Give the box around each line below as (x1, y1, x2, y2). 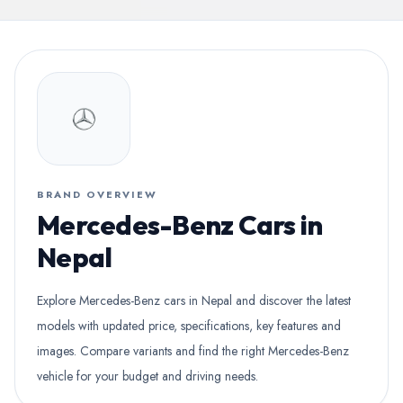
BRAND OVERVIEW (37, 187, 157, 201)
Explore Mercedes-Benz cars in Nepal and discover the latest (37, 291, 351, 309)
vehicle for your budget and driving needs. (37, 367, 258, 385)
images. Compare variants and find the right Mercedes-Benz (37, 342, 349, 360)
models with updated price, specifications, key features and (37, 317, 341, 335)
